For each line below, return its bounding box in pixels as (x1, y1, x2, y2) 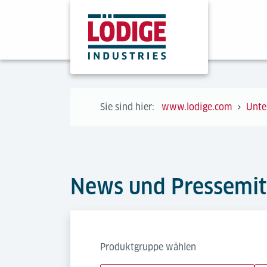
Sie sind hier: (100, 101, 154, 113)
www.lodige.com (162, 101, 232, 113)
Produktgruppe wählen (100, 241, 196, 253)
